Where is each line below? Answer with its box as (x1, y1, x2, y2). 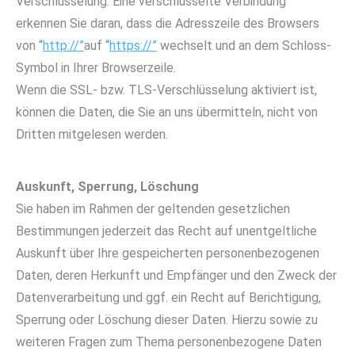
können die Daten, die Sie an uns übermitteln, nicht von (16, 105, 318, 120)
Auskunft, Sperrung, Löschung (16, 179, 199, 194)
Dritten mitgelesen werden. (16, 127, 168, 142)
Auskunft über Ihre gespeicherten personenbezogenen (16, 246, 319, 261)
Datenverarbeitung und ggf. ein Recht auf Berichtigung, (16, 290, 321, 305)
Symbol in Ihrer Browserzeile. (16, 60, 176, 75)
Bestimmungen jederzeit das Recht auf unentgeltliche (16, 223, 317, 239)
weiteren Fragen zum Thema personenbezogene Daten (16, 334, 322, 349)
